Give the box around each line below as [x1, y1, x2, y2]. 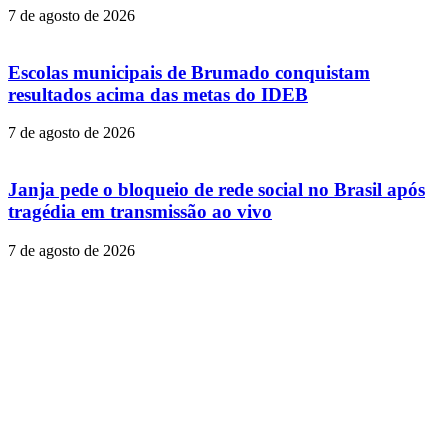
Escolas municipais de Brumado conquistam [8, 61, 370, 83]
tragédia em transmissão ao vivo [8, 200, 272, 222]
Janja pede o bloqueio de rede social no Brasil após [8, 178, 425, 200]
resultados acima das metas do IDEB [8, 83, 308, 105]
